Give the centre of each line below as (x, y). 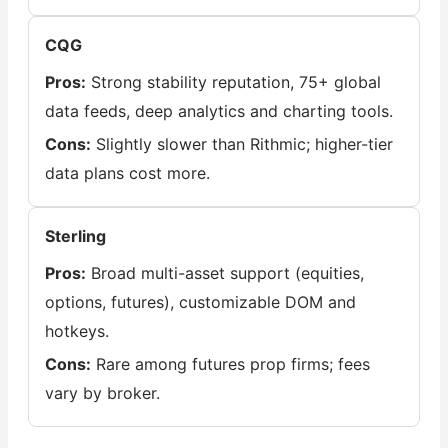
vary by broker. (102, 392)
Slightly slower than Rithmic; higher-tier (241, 143)
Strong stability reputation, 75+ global (233, 81)
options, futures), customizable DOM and (200, 301)
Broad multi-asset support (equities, (224, 272)
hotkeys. (76, 330)
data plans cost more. (127, 172)
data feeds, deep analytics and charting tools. (218, 110)
